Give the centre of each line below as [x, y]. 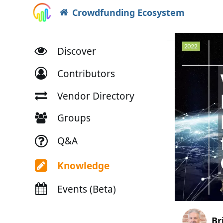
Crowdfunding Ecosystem [128, 12]
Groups [74, 118]
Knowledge [83, 166]
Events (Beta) [86, 189]
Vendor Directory [96, 96]
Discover [76, 51]
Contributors [86, 73]
